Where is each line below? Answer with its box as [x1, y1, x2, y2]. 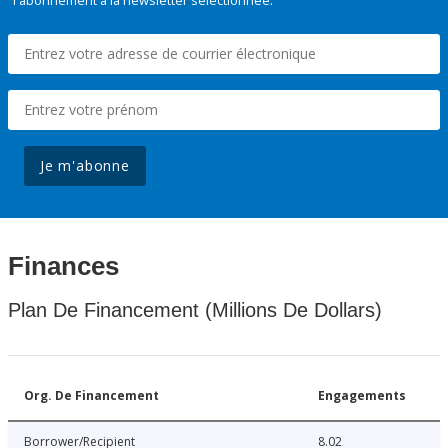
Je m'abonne [40, 156, 130, 176]
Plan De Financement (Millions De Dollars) [8, 299, 382, 322]
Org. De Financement [24, 387, 159, 405]
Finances [8, 251, 119, 282]
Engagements [318, 387, 406, 405]
